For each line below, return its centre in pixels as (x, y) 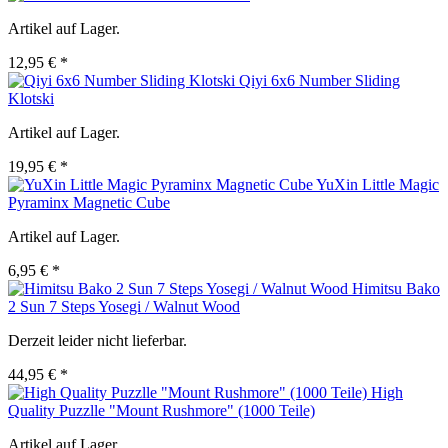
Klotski (31, 99)
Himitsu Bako (396, 289)
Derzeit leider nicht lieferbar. (97, 341)
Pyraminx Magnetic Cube (89, 203)
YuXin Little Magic (377, 185)
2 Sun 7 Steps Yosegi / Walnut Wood (124, 307)
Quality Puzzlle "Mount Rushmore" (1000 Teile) (161, 411)
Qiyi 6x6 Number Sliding (319, 81)
